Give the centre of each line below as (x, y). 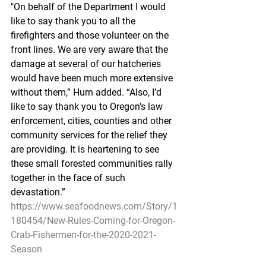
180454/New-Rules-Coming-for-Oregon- (93, 221)
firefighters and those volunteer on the (91, 35)
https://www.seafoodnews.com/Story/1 (94, 206)
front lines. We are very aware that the (91, 50)
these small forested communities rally (93, 164)
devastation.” (38, 192)
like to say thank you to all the (74, 21)
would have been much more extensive (93, 78)
